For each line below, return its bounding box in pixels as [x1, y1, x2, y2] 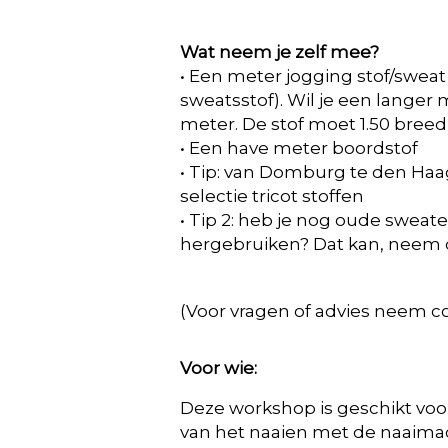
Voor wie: [180, 358, 257, 378]
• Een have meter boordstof [180, 138, 418, 158]
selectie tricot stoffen [180, 186, 364, 206]
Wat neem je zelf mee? [180, 42, 379, 62]
